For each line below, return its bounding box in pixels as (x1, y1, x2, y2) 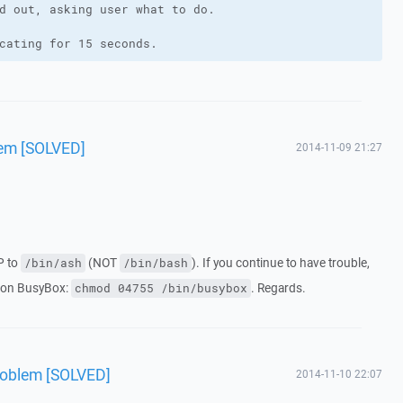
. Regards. (250, 280, 306, 296)
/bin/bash (122, 255, 188, 271)
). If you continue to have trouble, (191, 255, 370, 271)
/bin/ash (23, 255, 82, 271)
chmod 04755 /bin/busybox (74, 281, 247, 296)
